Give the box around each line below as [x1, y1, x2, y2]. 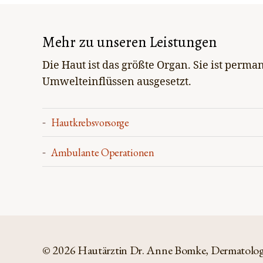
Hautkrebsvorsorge [51, 116, 129, 129]
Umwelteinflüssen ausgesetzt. [42, 75, 191, 89]
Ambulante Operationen [51, 146, 154, 159]
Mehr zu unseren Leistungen [42, 32, 217, 52]
